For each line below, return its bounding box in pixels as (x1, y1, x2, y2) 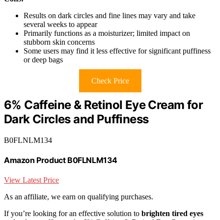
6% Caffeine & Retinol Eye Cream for (4, 98, 203, 112)
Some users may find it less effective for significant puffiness (24, 47, 211, 55)
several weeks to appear (24, 20, 97, 29)
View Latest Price (4, 175, 59, 184)
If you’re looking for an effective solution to (4, 209, 141, 218)
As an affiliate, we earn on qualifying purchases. (4, 192, 153, 201)
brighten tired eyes (141, 209, 203, 218)
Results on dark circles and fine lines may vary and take (24, 11, 195, 20)
